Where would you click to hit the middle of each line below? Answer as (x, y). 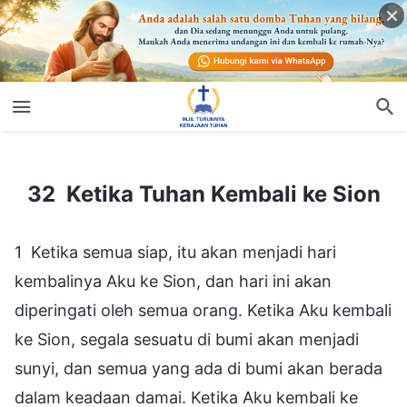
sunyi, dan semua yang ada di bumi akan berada (199, 368)
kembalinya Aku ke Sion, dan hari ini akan (173, 281)
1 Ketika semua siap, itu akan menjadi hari (175, 252)
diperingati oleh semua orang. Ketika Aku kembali (203, 310)
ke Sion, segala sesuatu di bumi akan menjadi (187, 339)
